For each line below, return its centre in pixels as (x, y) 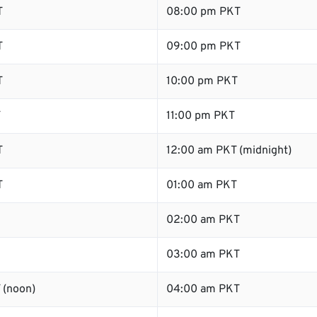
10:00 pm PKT (202, 81)
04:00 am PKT (203, 289)
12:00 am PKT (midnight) (229, 151)
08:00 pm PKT (203, 12)
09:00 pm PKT (203, 47)
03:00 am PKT (203, 255)
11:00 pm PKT (201, 116)
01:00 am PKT (202, 185)
